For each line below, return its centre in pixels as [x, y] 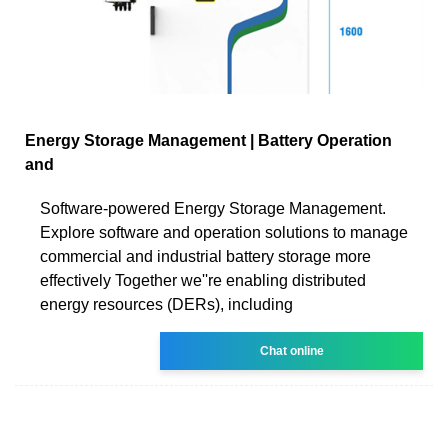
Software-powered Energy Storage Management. [213, 208]
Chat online [291, 350]
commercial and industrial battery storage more [205, 256]
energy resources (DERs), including [166, 304]
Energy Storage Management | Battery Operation [208, 140]
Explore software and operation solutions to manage [224, 232]
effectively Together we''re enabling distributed [203, 280]
